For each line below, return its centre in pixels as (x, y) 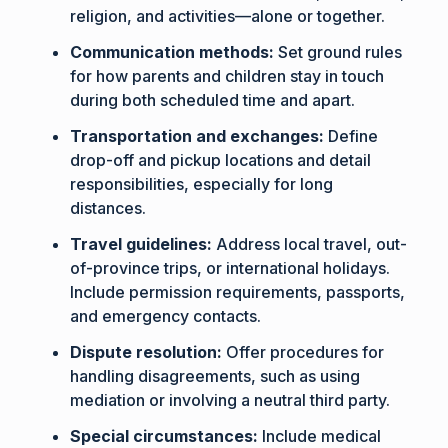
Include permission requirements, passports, (238, 291)
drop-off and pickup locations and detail (221, 159)
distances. (108, 207)
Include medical (320, 435)
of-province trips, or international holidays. (230, 267)
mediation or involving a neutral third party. (230, 399)
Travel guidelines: (141, 243)
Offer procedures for (303, 351)
